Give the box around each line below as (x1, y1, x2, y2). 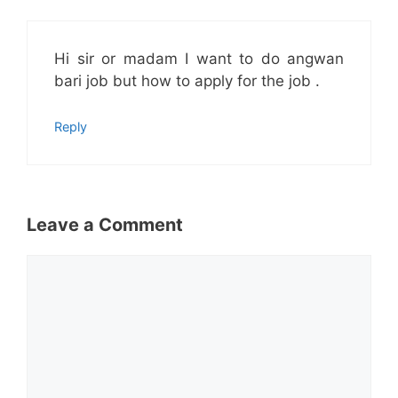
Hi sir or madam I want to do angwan (54, 50, 344, 68)
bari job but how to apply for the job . (54, 72, 320, 91)
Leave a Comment (27, 214, 183, 236)
